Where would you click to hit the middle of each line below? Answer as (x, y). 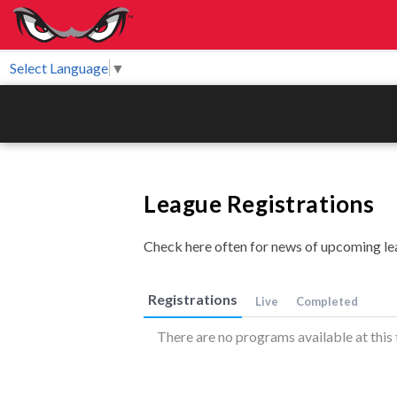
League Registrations (259, 204)
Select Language (59, 67)
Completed (327, 302)
